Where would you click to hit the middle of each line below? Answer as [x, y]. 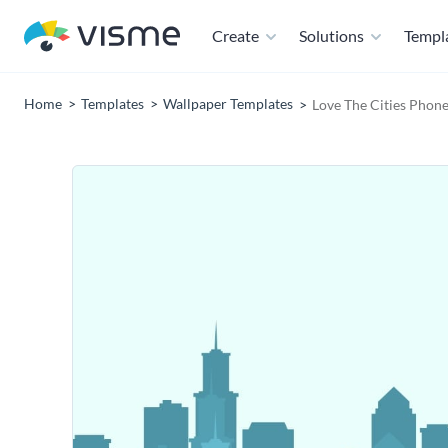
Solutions [331, 35]
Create [235, 35]
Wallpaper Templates [228, 103]
